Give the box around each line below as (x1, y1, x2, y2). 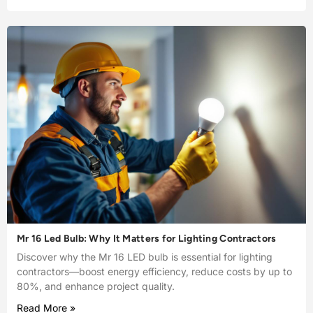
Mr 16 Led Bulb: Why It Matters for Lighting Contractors (17, 232, 277, 245)
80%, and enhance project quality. (17, 279, 175, 292)
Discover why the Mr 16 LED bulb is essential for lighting (17, 250, 272, 263)
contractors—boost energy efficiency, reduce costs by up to (17, 265, 292, 277)
